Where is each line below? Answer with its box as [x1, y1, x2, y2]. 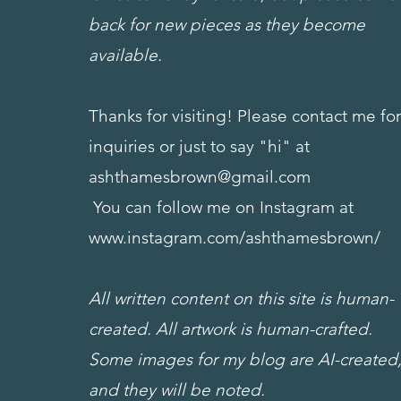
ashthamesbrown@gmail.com [89, 166, 311, 187]
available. [89, 44, 167, 65]
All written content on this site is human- [89, 287, 395, 309]
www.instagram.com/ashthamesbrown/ [89, 226, 381, 248]
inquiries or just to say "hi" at [89, 135, 311, 157]
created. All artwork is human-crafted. [89, 318, 373, 339]
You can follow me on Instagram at [89, 196, 359, 218]
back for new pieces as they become [89, 13, 366, 35]
